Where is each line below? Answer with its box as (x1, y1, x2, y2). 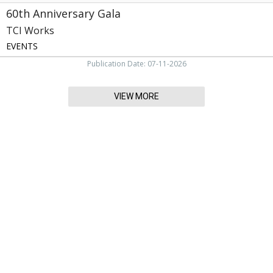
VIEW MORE (114, 91, 159, 101)
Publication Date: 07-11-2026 (87, 58, 186, 69)
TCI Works (6, 24, 54, 37)
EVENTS (6, 40, 38, 52)
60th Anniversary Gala (6, 6, 121, 21)
